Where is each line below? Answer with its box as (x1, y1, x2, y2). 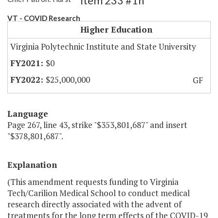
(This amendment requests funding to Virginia (7, 176, 179, 188)
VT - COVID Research (7, 14, 80, 23)
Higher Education (80, 24, 152, 36)
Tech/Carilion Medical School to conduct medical (7, 187, 190, 199)
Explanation (7, 159, 57, 171)
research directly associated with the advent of (7, 199, 182, 210)
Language (7, 108, 48, 120)
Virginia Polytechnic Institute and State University (10, 41, 196, 53)
